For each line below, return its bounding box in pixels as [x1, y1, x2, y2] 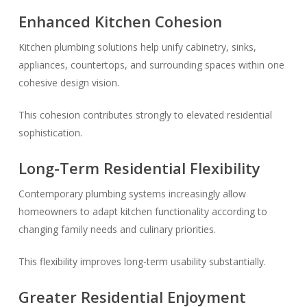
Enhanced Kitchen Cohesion [18, 11, 222, 32]
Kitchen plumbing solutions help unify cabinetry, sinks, [18, 40, 256, 53]
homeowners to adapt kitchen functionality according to [18, 205, 267, 218]
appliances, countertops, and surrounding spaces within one [18, 58, 284, 71]
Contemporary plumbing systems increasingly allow [18, 187, 246, 200]
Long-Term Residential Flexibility [18, 158, 260, 178]
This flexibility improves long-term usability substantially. [18, 255, 266, 268]
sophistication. [18, 126, 82, 139]
